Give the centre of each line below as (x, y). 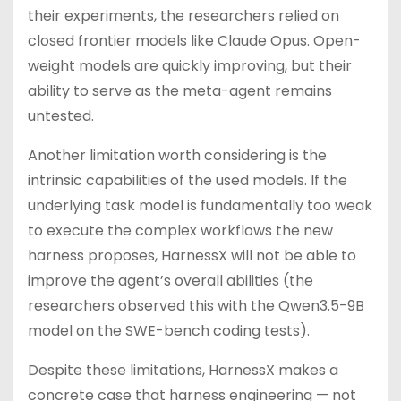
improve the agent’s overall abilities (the (171, 281)
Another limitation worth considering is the (177, 155)
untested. (61, 116)
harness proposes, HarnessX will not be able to (192, 256)
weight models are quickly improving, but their (190, 66)
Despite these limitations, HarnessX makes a (183, 370)
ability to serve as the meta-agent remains (180, 91)
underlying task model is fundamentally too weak (200, 205)
